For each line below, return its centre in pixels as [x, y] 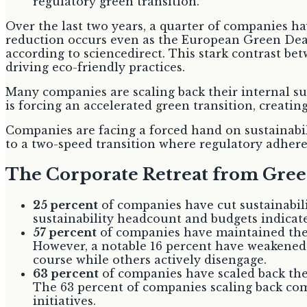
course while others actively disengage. [150, 259]
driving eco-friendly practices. [95, 67]
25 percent [65, 205]
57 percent [65, 232]
